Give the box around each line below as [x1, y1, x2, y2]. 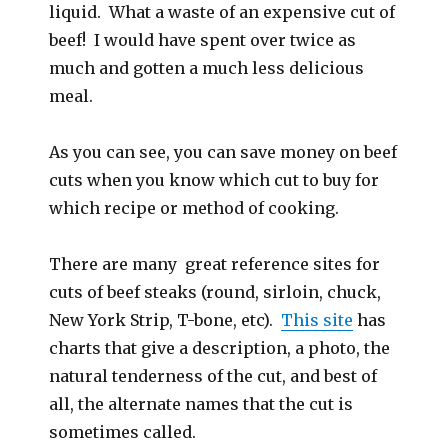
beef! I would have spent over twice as [49, 30, 357, 50]
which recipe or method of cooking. [49, 198, 340, 218]
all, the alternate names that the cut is [49, 394, 354, 414]
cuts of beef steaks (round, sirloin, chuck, [49, 282, 382, 302]
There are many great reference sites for [49, 254, 381, 274]
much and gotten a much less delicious [49, 58, 365, 78]
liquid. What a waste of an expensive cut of [49, 2, 396, 22]
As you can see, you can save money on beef [49, 142, 398, 162]
